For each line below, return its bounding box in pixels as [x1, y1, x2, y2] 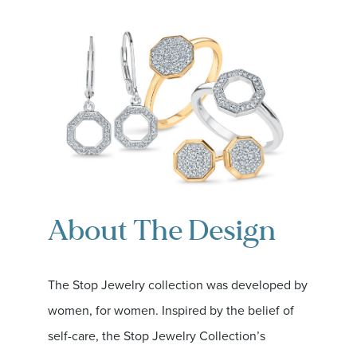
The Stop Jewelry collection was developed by [48, 275, 308, 294]
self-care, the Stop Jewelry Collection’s [48, 326, 265, 345]
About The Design [48, 210, 276, 249]
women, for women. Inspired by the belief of [48, 300, 294, 320]
